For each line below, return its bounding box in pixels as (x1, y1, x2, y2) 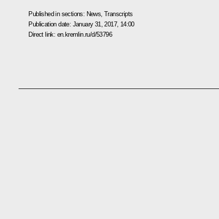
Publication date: (28, 20, 73, 28)
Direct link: (28, 30, 57, 38)
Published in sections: (28, 10, 87, 18)
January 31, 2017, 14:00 (72, 20, 134, 28)
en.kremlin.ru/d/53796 (57, 30, 112, 38)
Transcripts (104, 10, 133, 18)
